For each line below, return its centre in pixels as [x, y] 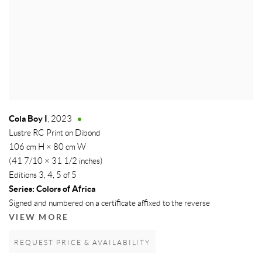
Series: [22, 189]
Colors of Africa [65, 189]
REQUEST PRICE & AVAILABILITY [82, 243]
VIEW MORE [39, 218]
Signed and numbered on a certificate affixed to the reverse [109, 204]
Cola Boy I [28, 119]
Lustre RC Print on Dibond [55, 134]
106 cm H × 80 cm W [47, 148]
